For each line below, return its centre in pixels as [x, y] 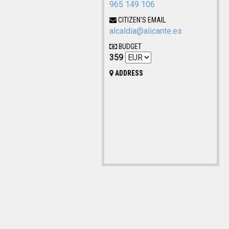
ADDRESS [129, 73]
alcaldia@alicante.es [146, 31]
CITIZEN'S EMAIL [141, 20]
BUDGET [130, 46]
